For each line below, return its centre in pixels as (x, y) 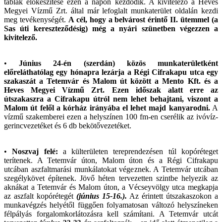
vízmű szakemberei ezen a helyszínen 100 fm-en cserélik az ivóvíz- (111, 116)
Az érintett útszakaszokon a (172, 196)
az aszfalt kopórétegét (40, 196)
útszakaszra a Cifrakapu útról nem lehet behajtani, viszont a (111, 99)
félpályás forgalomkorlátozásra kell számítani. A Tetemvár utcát (111, 214)
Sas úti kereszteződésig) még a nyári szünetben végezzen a (111, 28)
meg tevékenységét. (36, 19)
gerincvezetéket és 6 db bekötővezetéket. (68, 125)
